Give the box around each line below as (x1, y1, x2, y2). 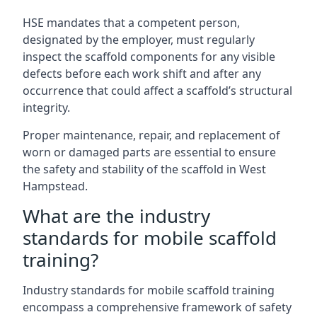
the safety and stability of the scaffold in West (23, 161, 266, 177)
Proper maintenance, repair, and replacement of (23, 127, 280, 143)
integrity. (23, 100, 70, 115)
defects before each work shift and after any (23, 66, 261, 81)
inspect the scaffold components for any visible (23, 49, 275, 64)
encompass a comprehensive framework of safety (23, 299, 292, 315)
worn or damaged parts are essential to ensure (23, 144, 276, 160)
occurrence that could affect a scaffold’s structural (23, 83, 292, 98)
